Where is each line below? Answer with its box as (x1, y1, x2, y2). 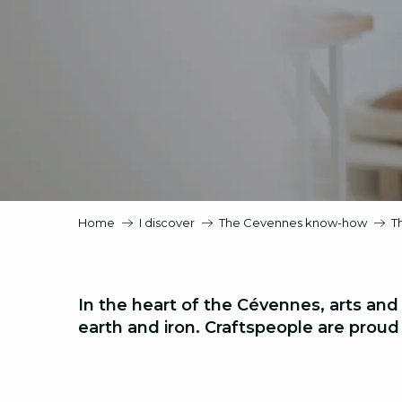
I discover (139, 215, 195, 230)
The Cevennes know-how (219, 215, 367, 230)
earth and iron (78, 318, 196, 337)
